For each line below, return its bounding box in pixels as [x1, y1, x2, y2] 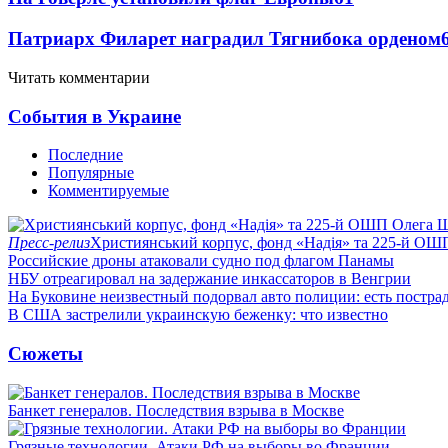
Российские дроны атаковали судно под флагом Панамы [8, 252, 394, 270]
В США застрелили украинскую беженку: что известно [8, 306, 388, 324]
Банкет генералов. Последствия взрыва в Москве [8, 401, 344, 419]
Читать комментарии [8, 68, 150, 86]
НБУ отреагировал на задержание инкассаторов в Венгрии [8, 270, 411, 288]
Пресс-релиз [8, 234, 90, 252]
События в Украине [8, 105, 181, 127]
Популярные [48, 164, 134, 182]
